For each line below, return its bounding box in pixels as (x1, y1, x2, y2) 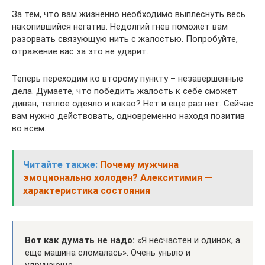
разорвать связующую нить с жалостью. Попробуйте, (12, 33, 238, 44)
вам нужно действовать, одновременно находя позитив (12, 110, 245, 121)
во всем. (12, 122, 46, 134)
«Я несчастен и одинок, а (135, 234, 240, 245)
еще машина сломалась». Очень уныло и (25, 247, 190, 258)
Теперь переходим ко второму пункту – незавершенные (12, 73, 243, 84)
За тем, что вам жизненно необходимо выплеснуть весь (12, 8, 245, 20)
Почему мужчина (100, 159, 179, 170)
